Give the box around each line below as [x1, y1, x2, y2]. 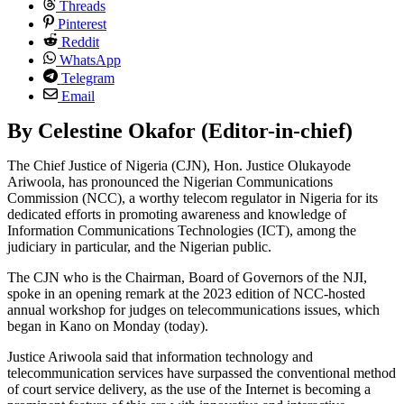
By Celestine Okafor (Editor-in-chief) [7, 119, 353, 143]
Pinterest [58, 16, 106, 32]
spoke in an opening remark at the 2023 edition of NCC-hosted [7, 286, 365, 302]
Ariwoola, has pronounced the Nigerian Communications [7, 174, 333, 190]
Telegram [60, 70, 115, 87]
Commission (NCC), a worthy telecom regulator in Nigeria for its [7, 190, 378, 207]
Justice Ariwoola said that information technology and [7, 349, 313, 365]
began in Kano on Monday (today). [7, 318, 208, 335]
